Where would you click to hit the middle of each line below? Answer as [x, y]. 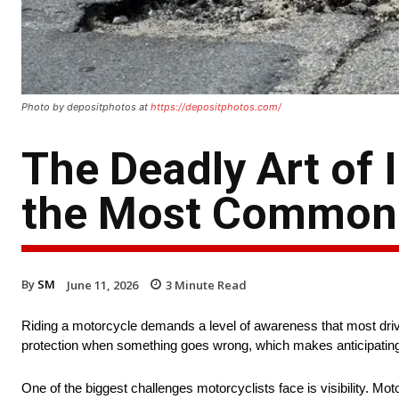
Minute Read [209, 285]
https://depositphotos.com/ [216, 106]
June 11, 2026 [102, 285]
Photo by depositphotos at [86, 106]
